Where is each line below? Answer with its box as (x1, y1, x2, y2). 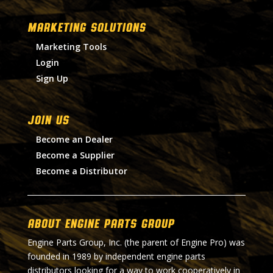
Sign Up (35, 73, 68, 85)
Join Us (27, 112, 69, 127)
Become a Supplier (35, 149, 115, 161)
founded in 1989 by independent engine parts (27, 250, 205, 263)
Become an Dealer (35, 133, 113, 146)
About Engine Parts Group (27, 216, 174, 231)
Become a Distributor (35, 165, 127, 177)
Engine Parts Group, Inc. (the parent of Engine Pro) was (27, 236, 245, 249)
